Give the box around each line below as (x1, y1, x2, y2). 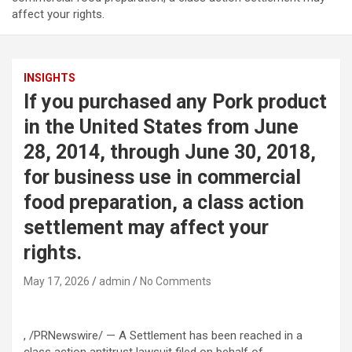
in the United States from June (24, 115, 299, 139)
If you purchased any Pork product (24, 90, 327, 114)
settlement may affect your (24, 216, 269, 240)
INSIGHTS (24, 71, 75, 85)
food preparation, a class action (24, 191, 304, 214)
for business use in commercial (24, 166, 301, 189)
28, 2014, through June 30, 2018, (24, 141, 316, 164)
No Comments (140, 275, 211, 288)
